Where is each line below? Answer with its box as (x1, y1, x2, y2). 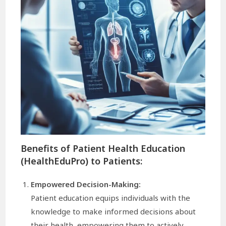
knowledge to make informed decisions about (31, 206, 196, 216)
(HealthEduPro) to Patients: (21, 154, 143, 167)
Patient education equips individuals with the (31, 192, 191, 203)
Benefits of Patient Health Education (21, 142, 186, 154)
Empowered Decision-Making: (31, 179, 141, 189)
